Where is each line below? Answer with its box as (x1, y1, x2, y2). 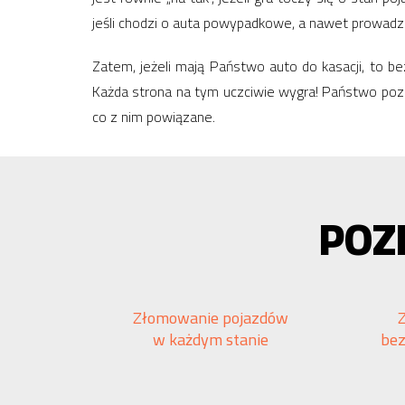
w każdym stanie (153, 325, 269, 354)
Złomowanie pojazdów (133, 303, 289, 333)
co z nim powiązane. (92, 103, 215, 130)
